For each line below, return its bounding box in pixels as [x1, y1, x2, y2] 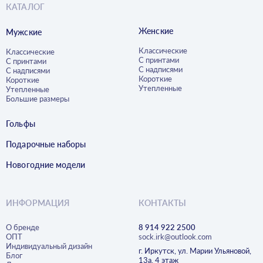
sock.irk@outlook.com [139, 232, 212, 242]
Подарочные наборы [6, 139, 86, 150]
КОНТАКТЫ [139, 198, 187, 208]
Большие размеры [6, 94, 69, 104]
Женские [139, 26, 173, 36]
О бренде [6, 222, 39, 232]
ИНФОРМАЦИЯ [6, 198, 70, 208]
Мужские [6, 27, 42, 38]
